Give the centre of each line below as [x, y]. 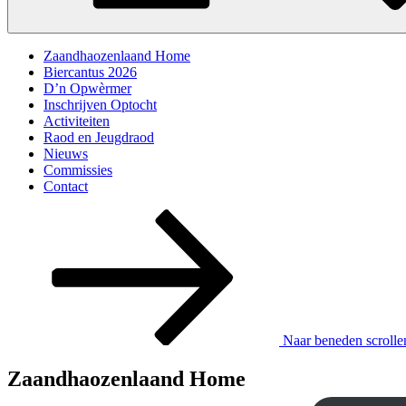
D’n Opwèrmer [87, 88]
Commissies [78, 170]
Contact [66, 186]
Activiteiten [77, 121]
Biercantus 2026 [90, 72]
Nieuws [66, 154]
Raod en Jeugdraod [99, 137]
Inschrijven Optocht [100, 105]
